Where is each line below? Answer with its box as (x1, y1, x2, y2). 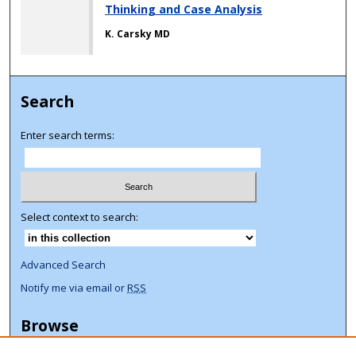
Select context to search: (21, 209, 139, 224)
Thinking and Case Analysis (105, 2, 263, 17)
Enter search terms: (21, 128, 115, 143)
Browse (21, 314, 79, 336)
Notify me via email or (21, 280, 128, 295)
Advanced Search (21, 257, 106, 272)
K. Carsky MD (105, 27, 171, 41)
